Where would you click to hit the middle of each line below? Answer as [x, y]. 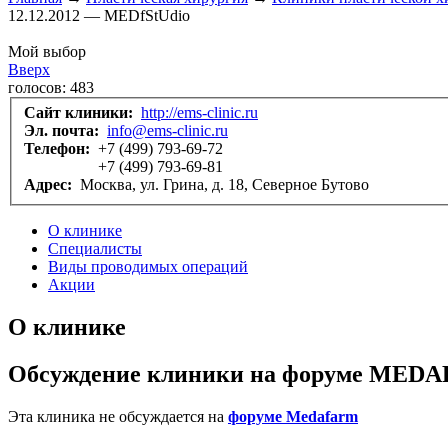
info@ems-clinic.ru [167, 131]
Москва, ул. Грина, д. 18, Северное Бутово [224, 185]
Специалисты [95, 249]
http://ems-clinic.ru [199, 113]
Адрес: [50, 185]
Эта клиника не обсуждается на [118, 416]
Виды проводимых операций [148, 267]
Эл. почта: [63, 131]
